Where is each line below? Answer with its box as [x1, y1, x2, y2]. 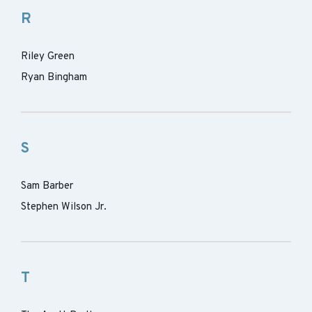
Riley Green [21, 50, 75, 63]
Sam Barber [21, 180, 73, 193]
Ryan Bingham [21, 71, 87, 84]
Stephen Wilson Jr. [21, 201, 107, 214]
